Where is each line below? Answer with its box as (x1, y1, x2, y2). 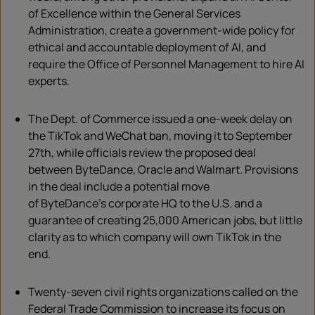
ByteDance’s (41, 195, 106, 212)
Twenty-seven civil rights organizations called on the (28, 284, 298, 300)
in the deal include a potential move (28, 179, 210, 195)
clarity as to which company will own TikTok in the (28, 229, 281, 245)
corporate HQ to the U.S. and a (106, 195, 262, 212)
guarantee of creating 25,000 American (28, 212, 231, 229)
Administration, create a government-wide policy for (28, 22, 295, 39)
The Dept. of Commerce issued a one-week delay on (28, 111, 292, 127)
